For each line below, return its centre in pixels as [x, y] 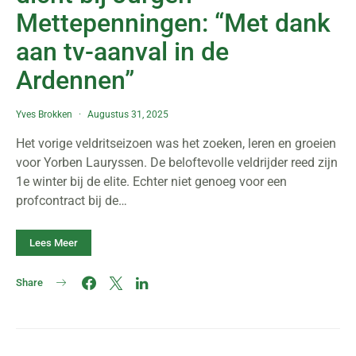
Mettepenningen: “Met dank [173, 23]
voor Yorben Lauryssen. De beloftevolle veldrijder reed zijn [177, 163]
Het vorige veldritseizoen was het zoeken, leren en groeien [176, 143]
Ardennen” [75, 80]
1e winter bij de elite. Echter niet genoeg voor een [151, 182]
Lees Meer [54, 243]
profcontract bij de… [72, 201]
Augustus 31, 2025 [128, 114]
